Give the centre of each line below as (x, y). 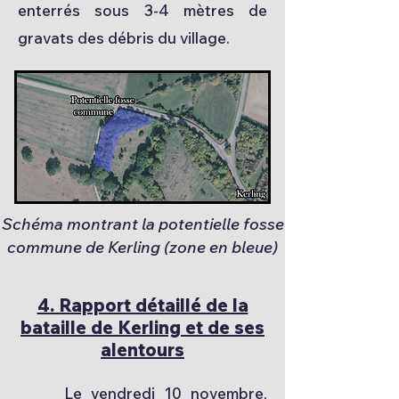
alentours (142, 350)
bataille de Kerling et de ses (142, 327)
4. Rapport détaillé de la (142, 305)
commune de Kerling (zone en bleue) (142, 247)
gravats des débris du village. (126, 38)
